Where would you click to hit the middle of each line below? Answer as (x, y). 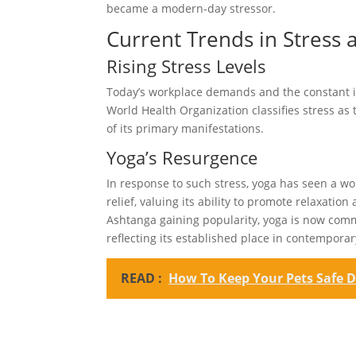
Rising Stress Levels (187, 66)
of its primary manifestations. (186, 128)
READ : (142, 278)
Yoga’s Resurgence (182, 157)
